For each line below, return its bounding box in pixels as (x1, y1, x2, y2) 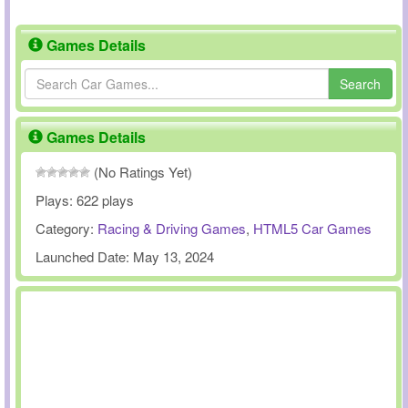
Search (340, 75, 381, 93)
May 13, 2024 (133, 247, 214, 266)
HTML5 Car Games (253, 219, 372, 238)
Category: (36, 219, 97, 238)
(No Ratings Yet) (90, 162, 192, 181)
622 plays (76, 190, 134, 209)
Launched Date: (36, 247, 133, 266)
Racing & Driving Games (97, 219, 246, 238)
